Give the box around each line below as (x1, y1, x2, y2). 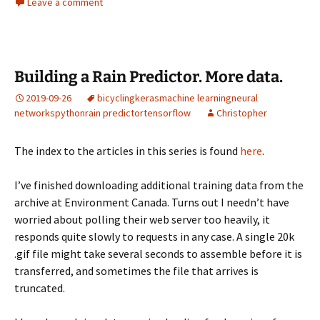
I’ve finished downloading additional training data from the (14, 178, 304, 192)
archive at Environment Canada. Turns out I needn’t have (14, 195, 289, 209)
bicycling (97, 91, 135, 104)
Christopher (216, 106, 267, 119)
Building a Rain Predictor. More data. (14, 67, 283, 86)
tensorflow (144, 106, 191, 119)
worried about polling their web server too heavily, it (14, 212, 270, 226)
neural (231, 91, 258, 104)
